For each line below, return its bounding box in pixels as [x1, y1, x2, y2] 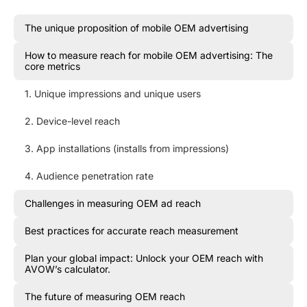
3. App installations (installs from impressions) [25, 143, 229, 155]
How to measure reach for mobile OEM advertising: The [25, 49, 273, 62]
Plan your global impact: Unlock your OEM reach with [25, 252, 263, 265]
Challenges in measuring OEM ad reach [25, 197, 201, 210]
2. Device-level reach [25, 115, 120, 127]
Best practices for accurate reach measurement [25, 225, 238, 237]
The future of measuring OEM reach [25, 291, 185, 303]
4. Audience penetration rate [25, 170, 153, 182]
